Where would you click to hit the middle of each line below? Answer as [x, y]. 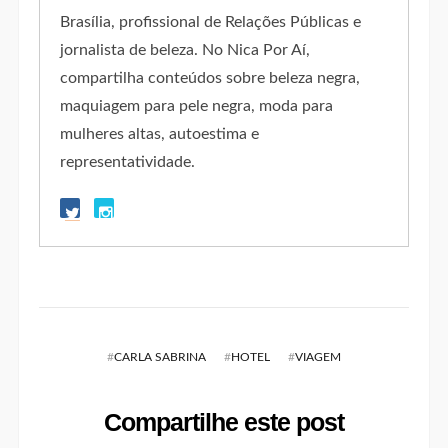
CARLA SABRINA [160, 357]
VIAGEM [318, 357]
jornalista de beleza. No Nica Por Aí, [184, 50]
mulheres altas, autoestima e [159, 134]
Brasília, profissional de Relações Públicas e [210, 22]
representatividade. [127, 162]
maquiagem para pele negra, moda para [196, 106]
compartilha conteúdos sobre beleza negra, [209, 78]
